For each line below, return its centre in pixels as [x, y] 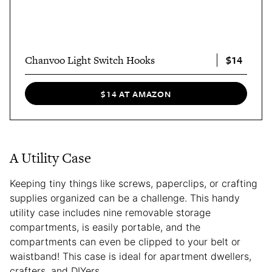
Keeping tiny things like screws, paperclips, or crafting [134, 183]
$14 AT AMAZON [136, 93]
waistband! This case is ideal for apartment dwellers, [131, 256]
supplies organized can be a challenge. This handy [125, 198]
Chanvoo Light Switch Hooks [90, 60]
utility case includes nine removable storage [110, 212]
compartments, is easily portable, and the [105, 227]
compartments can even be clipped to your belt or [125, 241]
